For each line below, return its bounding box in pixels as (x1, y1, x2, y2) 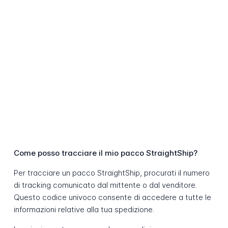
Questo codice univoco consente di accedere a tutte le (13, 192, 211, 203)
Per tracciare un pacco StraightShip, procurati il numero (13, 168, 210, 178)
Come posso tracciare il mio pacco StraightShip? (13, 148, 197, 158)
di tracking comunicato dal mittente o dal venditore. (13, 180, 197, 190)
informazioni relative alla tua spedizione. (13, 205, 154, 215)
